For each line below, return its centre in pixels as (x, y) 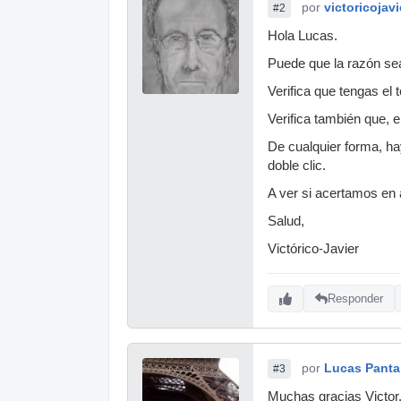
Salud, (286, 221)
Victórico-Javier (313, 248)
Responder (355, 299)
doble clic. (297, 165)
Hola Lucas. (303, 35)
